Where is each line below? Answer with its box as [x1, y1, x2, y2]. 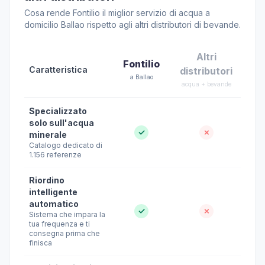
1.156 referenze [29, 150, 82, 159]
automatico [29, 199, 79, 209]
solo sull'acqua [29, 118, 94, 128]
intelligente [29, 187, 77, 197]
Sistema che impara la [29, 210, 105, 219]
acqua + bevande [181, 80, 231, 88]
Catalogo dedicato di [29, 141, 102, 150]
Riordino [29, 175, 64, 185]
